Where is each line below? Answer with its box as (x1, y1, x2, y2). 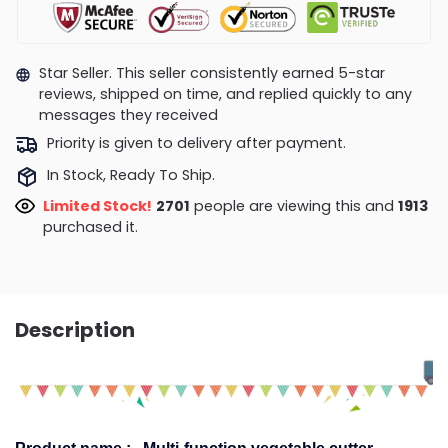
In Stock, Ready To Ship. (46, 164, 215, 185)
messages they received (38, 104, 218, 125)
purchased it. (42, 217, 138, 238)
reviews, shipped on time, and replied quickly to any (38, 83, 412, 104)
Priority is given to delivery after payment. (46, 133, 346, 154)
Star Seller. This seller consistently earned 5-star (38, 62, 385, 83)
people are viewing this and (192, 196, 401, 217)
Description (15, 316, 135, 345)
